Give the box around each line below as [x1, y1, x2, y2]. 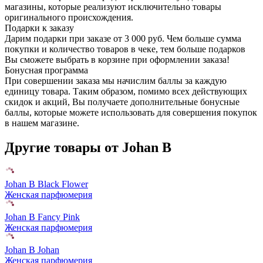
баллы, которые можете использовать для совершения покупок [5, 107, 257, 117]
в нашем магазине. [5, 117, 79, 128]
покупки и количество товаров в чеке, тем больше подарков [5, 43, 245, 54]
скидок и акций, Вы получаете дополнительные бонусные [5, 96, 240, 107]
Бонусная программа [5, 65, 88, 75]
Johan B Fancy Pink [5, 212, 80, 222]
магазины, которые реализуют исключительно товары [5, 1, 221, 12]
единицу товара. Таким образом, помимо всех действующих [5, 86, 247, 96]
